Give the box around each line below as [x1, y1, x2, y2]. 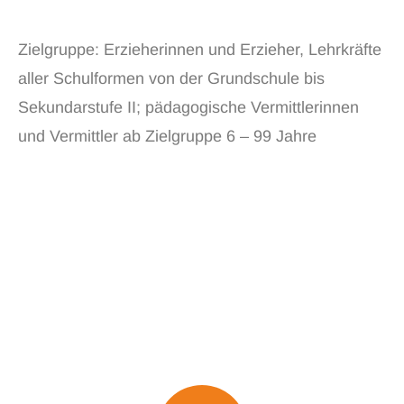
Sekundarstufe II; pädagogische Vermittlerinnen [18, 98, 359, 116]
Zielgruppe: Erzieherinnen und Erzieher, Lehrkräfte [18, 41, 381, 59]
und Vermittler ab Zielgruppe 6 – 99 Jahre [18, 127, 317, 145]
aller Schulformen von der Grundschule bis [18, 69, 325, 87]
